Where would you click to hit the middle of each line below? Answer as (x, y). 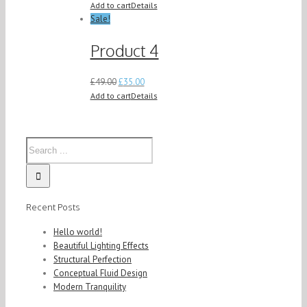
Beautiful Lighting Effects (101, 246)
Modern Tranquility (90, 287)
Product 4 (124, 51)
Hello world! (78, 232)
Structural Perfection (93, 260)
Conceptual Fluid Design (100, 273)
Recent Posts (53, 207)
